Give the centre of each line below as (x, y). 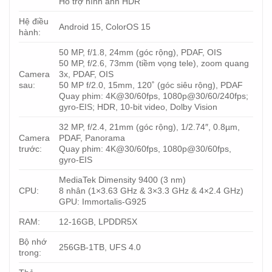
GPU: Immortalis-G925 (103, 202)
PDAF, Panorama (92, 138)
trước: (30, 149)
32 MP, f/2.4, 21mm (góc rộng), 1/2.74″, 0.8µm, (150, 127)
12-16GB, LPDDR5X (98, 222)
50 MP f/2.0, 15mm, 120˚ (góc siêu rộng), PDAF (151, 85)
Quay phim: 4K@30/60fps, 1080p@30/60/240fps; (154, 96)
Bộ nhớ (33, 242)
